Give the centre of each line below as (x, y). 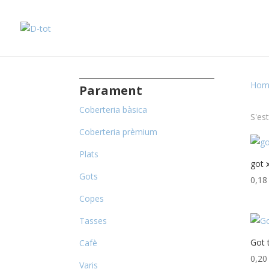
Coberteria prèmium (118, 132)
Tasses (93, 221)
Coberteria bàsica (113, 110)
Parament (111, 90)
